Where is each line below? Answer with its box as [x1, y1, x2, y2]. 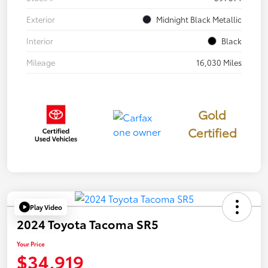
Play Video [30, 202, 62, 212]
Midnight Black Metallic [156, 14, 242, 25]
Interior [26, 35, 53, 47]
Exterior [26, 14, 55, 25]
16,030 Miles [196, 57, 242, 68]
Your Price [17, 239, 45, 249]
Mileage [26, 57, 55, 68]
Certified [187, 124, 237, 141]
